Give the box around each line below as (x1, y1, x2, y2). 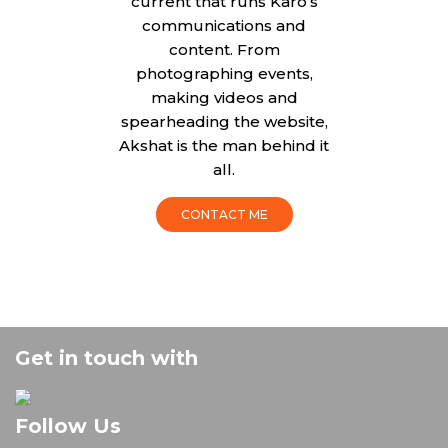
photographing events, (135, 64, 313, 83)
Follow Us (15, 414, 121, 439)
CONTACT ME (180, 207, 268, 222)
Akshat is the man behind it (119, 136, 329, 155)
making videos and (150, 88, 298, 107)
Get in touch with (15, 346, 198, 370)
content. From (168, 40, 280, 59)
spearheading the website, (120, 112, 328, 131)
